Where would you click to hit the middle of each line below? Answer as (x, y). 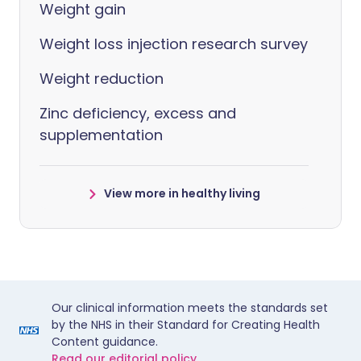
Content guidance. (105, 342)
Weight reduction (102, 79)
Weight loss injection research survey (174, 44)
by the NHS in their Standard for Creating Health (186, 325)
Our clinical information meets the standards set (190, 308)
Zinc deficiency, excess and (138, 114)
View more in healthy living (182, 194)
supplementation (101, 135)
